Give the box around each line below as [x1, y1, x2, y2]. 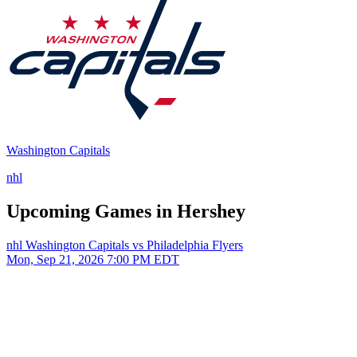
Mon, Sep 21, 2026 [6, 252, 104, 266]
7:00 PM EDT [107, 252, 179, 266]
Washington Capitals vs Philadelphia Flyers [25, 237, 243, 252]
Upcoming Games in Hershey [6, 200, 245, 222]
